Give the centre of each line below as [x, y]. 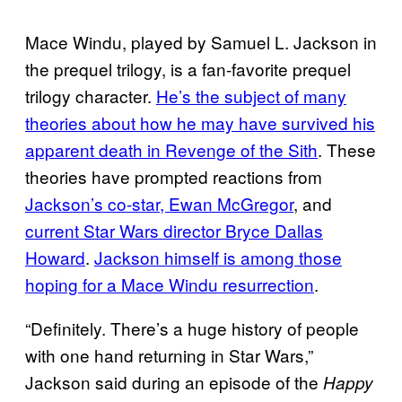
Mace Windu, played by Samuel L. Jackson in [201, 41]
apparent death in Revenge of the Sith [171, 149]
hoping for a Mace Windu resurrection [170, 284]
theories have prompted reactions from [174, 176]
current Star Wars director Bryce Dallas [174, 230]
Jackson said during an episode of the [174, 381]
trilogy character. [91, 95]
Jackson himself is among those [218, 257]
